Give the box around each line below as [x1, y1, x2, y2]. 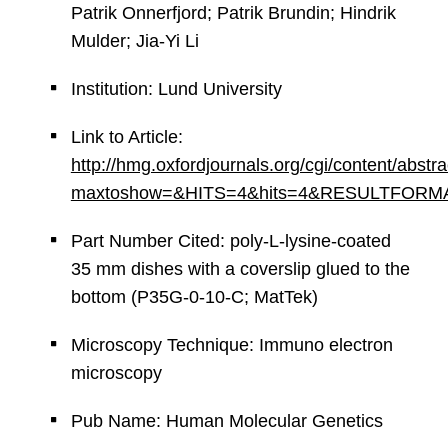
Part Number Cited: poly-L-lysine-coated [70, 231, 391, 251]
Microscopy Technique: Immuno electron [70, 335, 393, 355]
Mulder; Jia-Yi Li [70, 31, 199, 51]
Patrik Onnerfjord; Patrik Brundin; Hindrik [70, 3, 396, 23]
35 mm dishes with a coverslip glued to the [70, 259, 410, 279]
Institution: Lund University [70, 79, 282, 99]
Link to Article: [70, 127, 183, 147]
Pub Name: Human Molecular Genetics [70, 411, 383, 431]
